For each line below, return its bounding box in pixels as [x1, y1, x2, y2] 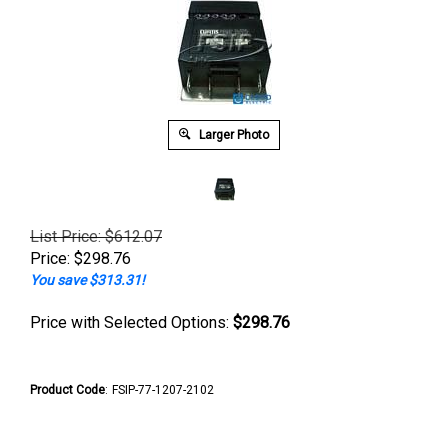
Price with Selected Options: [30, 313, 233, 332]
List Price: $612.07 [30, 227, 162, 246]
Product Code [30, 383, 105, 397]
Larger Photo [196, 128, 269, 142]
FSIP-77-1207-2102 [112, 383, 214, 397]
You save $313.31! [30, 272, 145, 288]
